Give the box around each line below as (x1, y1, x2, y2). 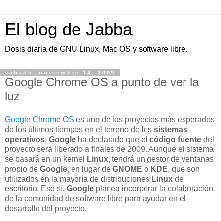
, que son (168, 164, 200, 173)
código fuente (149, 135, 201, 144)
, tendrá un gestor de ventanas (108, 154, 214, 163)
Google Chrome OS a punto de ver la (5, 75, 199, 89)
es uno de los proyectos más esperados (74, 115, 215, 124)
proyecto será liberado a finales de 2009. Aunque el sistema (5, 145, 214, 153)
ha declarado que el (76, 135, 149, 144)
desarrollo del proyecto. (5, 204, 87, 213)
